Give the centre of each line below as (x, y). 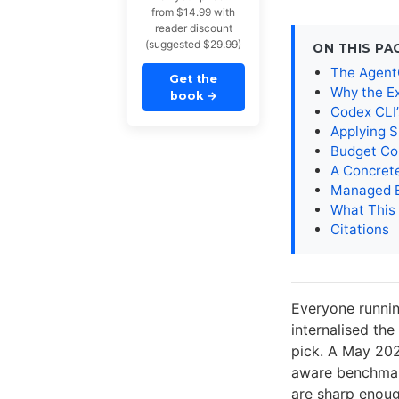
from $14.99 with (193, 12)
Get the (193, 79)
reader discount (193, 28)
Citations (360, 229)
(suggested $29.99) (193, 45)
